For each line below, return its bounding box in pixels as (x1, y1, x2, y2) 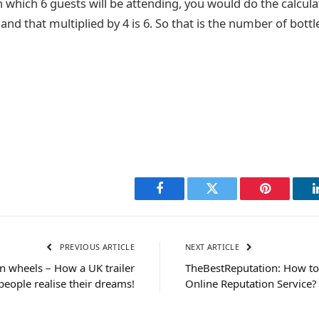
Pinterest (263, 192, 309, 206)
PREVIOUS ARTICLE (57, 241, 135, 253)
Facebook (158, 192, 209, 206)
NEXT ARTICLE (185, 241, 242, 253)
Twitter (211, 192, 249, 206)
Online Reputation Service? (185, 276, 317, 291)
